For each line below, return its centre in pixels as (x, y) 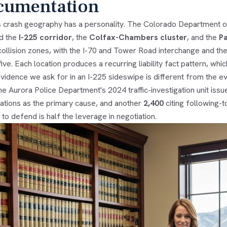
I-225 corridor (45, 37)
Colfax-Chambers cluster (138, 37)
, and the (203, 37)
